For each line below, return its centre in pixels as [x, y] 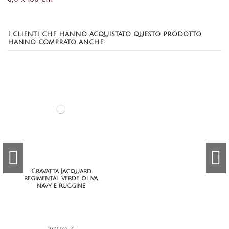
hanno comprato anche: [56, 42]
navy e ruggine [61, 186]
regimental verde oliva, [61, 178]
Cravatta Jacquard [61, 171]
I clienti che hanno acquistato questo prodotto [105, 34]
